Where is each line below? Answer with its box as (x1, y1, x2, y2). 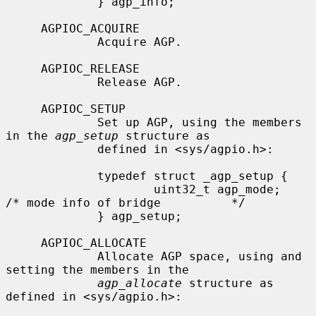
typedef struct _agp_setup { (6, 169, 97, 183)
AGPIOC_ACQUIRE (6, 21, 41, 35)
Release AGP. (6, 75, 97, 89)
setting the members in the (6, 262, 189, 276)
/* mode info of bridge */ (6, 195, 245, 209)
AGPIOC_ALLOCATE (6, 236, 41, 250)
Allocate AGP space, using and (6, 249, 97, 263)
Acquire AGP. (6, 35, 97, 49)
